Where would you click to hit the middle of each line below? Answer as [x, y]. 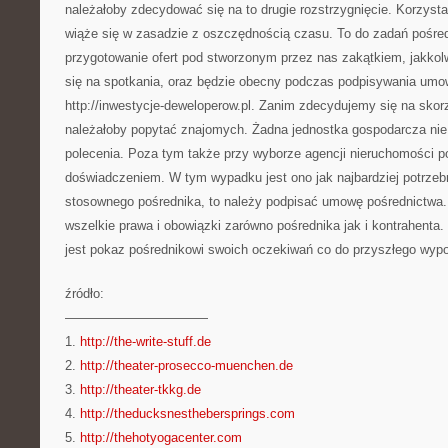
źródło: [84, 293]
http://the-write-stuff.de [145, 341]
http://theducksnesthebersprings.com [187, 413]
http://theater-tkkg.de [140, 389]
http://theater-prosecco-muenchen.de [186, 365]
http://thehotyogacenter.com [161, 437]
